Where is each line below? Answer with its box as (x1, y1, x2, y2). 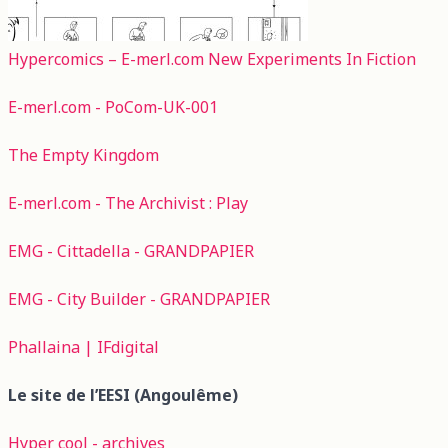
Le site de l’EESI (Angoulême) (8, 383, 238, 406)
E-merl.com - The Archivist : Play (8, 191, 248, 214)
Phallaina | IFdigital (8, 335, 159, 358)
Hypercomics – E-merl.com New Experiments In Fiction (8, 47, 416, 70)
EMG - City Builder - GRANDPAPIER (8, 287, 270, 310)
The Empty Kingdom (8, 143, 159, 166)
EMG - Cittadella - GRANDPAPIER (8, 239, 254, 262)
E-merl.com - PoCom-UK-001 (8, 95, 218, 118)
